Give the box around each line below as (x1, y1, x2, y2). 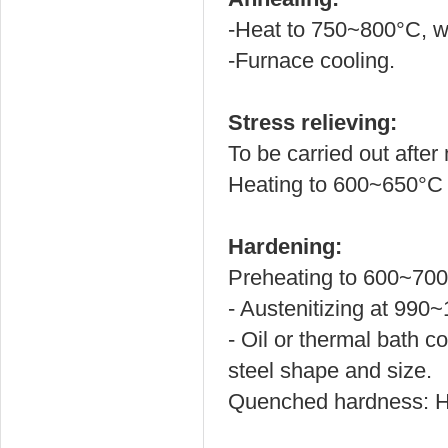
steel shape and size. (228, 358, 432, 383)
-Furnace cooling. (228, 48, 395, 73)
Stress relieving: (228, 110, 397, 135)
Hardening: (228, 234, 342, 259)
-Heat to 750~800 (228, 17, 396, 42)
